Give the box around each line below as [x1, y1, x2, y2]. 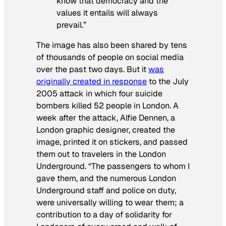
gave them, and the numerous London [36, 173, 176, 184]
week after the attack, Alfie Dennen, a [36, 112, 175, 124]
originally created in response [36, 76, 147, 87]
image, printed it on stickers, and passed [36, 137, 188, 148]
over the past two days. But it [36, 64, 148, 75]
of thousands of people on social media [36, 52, 184, 63]
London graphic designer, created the [36, 125, 175, 136]
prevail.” [56, 20, 86, 31]
